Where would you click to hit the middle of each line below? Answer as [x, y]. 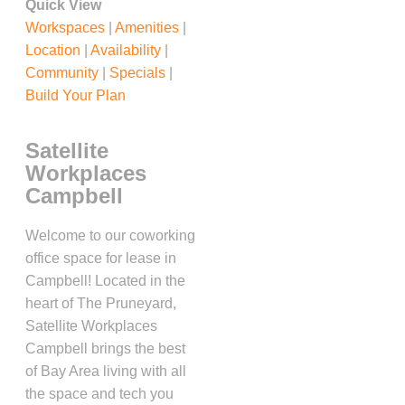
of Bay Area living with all [106, 372]
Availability [126, 50]
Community [62, 72]
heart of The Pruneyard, [101, 304]
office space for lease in [101, 259]
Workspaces [65, 27]
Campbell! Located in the [105, 281]
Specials [137, 72]
